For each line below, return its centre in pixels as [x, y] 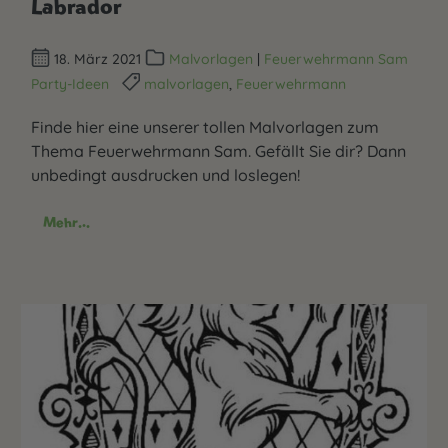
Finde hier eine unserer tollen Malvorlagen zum [205, 126]
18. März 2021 [98, 58]
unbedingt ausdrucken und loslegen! [165, 174]
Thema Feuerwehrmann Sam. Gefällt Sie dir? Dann [218, 150]
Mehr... [66, 221]
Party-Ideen [70, 83]
